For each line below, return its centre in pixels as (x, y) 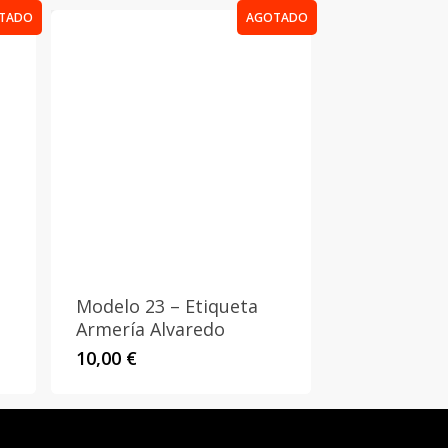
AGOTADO (277, 17)
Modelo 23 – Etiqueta (167, 306)
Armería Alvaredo (150, 329)
